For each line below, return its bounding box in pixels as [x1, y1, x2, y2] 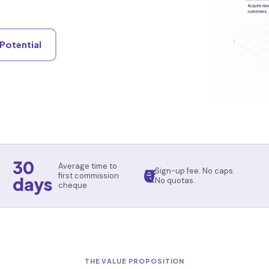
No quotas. [154, 175, 195, 186]
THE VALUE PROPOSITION [84, 256, 185, 265]
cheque [58, 180, 88, 190]
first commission [58, 170, 119, 181]
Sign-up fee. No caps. [154, 165, 235, 176]
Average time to [58, 160, 118, 171]
